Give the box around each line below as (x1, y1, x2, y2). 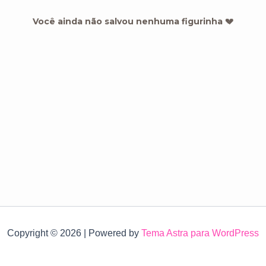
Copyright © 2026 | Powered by (7, 228, 141, 238)
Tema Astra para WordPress (141, 228, 259, 238)
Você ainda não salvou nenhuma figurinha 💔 (33, 16, 233, 27)
